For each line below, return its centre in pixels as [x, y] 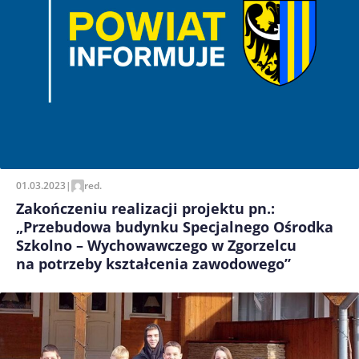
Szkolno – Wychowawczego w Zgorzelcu [156, 245]
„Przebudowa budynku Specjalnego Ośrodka [175, 226]
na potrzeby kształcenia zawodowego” [153, 263]
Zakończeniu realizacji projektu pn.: [145, 208]
